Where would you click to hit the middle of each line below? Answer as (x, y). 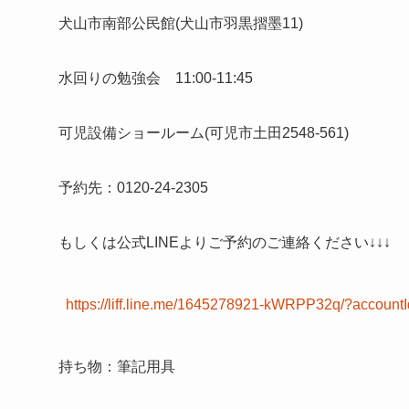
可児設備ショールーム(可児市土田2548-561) (204, 133)
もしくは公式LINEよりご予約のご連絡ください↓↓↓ (225, 242)
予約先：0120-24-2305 (133, 188)
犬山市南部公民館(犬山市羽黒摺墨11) (181, 23)
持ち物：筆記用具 (117, 367)
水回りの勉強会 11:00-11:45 (156, 78)
